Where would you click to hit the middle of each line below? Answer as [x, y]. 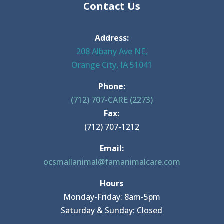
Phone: [112, 87]
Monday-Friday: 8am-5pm [112, 197]
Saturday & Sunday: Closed [112, 211]
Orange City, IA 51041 [112, 65]
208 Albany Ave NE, [112, 52]
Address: [112, 38]
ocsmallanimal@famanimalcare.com [112, 162]
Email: [112, 149]
